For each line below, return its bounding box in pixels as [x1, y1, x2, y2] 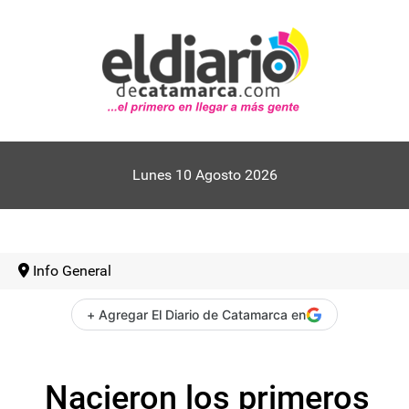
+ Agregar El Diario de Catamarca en [87, 307, 306, 322]
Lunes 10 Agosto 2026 [131, 166, 278, 184]
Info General [33, 262, 111, 279]
